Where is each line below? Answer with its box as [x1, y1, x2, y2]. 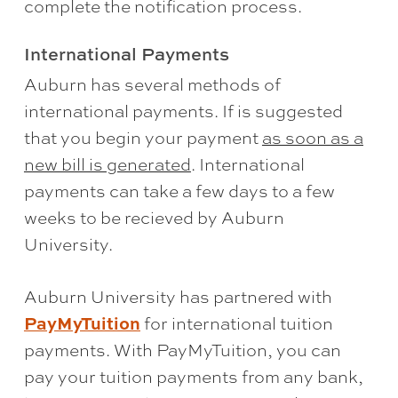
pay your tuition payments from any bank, [23, 364, 363, 388]
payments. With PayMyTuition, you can [23, 338, 341, 362]
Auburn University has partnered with [23, 284, 332, 308]
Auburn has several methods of [23, 72, 281, 96]
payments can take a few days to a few [23, 179, 335, 203]
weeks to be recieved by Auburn [23, 205, 284, 229]
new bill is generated [23, 152, 191, 176]
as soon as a [261, 125, 363, 149]
